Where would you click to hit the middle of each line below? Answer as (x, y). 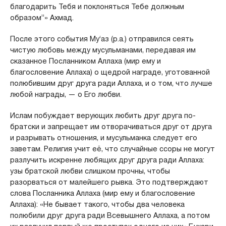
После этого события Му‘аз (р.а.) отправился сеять (102, 39)
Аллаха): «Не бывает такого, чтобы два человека (97, 204)
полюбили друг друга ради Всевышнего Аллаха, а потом (110, 215)
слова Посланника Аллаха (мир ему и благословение (102, 193)
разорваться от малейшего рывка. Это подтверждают (109, 182)
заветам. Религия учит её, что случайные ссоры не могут (112, 149)
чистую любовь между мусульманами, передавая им (103, 50)
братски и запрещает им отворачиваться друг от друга (111, 126)
